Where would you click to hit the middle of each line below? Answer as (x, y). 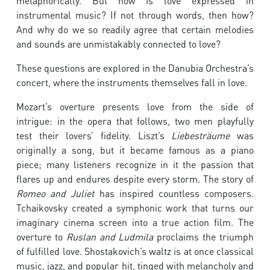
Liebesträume (201, 136)
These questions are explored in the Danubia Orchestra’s (135, 68)
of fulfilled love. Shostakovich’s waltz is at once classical (135, 251)
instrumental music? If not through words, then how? (135, 15)
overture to (41, 237)
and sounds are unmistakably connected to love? (118, 44)
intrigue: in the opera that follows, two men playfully (135, 121)
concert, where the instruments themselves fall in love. (132, 83)
